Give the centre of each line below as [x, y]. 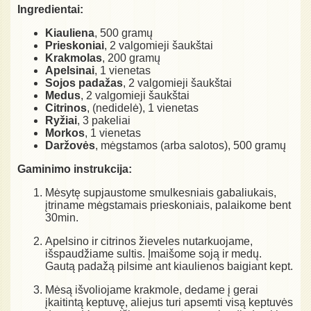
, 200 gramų [131, 58]
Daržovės [70, 145]
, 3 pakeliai [104, 120]
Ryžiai [61, 120]
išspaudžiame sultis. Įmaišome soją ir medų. [153, 253]
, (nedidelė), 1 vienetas [143, 108]
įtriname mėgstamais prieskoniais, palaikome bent [168, 205]
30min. [62, 217]
